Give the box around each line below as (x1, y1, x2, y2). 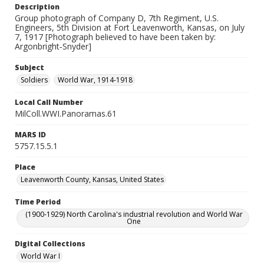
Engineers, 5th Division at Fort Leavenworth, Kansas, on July (15, 22, 245, 33)
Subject (15, 62, 44, 72)
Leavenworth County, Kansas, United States (21, 174, 164, 184)
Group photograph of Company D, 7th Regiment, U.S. (15, 12, 219, 24)
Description (15, 2, 60, 12)
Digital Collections (15, 239, 85, 249)
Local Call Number (15, 97, 83, 107)
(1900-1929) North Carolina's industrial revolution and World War (25, 209, 243, 219)
